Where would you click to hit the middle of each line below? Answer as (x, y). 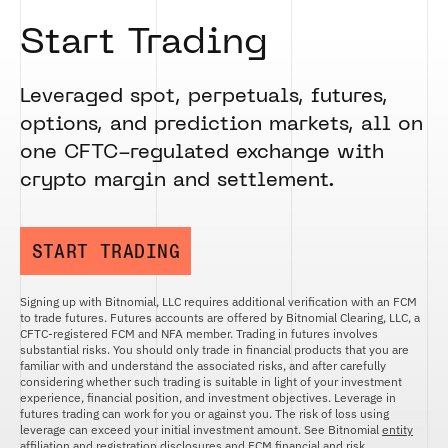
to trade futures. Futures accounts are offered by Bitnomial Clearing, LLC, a (220, 318)
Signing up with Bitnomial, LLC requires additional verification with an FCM (218, 302)
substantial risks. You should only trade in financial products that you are (214, 350)
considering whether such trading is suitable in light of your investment (211, 382)
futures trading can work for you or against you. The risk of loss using (204, 414)
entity (397, 430)
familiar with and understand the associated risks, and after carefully (203, 366)
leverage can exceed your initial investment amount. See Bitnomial (201, 430)
